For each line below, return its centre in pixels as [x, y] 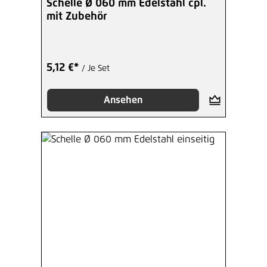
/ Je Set [96, 68]
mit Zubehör [77, 16]
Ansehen [123, 100]
